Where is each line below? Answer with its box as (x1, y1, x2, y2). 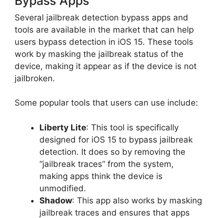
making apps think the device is (39, 171, 163, 181)
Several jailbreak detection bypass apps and (15, 12, 188, 22)
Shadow (39, 195, 72, 205)
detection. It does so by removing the (39, 146, 185, 157)
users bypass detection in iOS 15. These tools (15, 36, 193, 47)
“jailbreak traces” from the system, (39, 159, 174, 169)
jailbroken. (15, 73, 55, 83)
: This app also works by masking (72, 195, 202, 205)
